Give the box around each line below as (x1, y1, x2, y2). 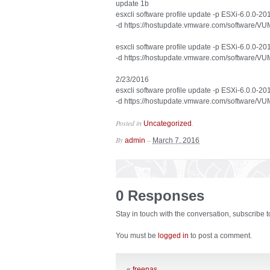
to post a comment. (189, 231, 252, 240)
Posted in (116, 118, 143, 128)
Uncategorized (143, 119, 192, 128)
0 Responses (116, 187, 204, 204)
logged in (158, 231, 189, 240)
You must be (116, 231, 158, 240)
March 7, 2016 (152, 136, 199, 145)
